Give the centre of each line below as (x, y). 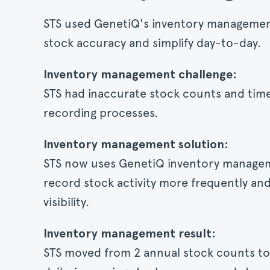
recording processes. (104, 113)
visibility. (66, 202)
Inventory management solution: (136, 144)
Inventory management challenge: (140, 74)
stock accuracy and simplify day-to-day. (152, 43)
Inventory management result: (130, 233)
